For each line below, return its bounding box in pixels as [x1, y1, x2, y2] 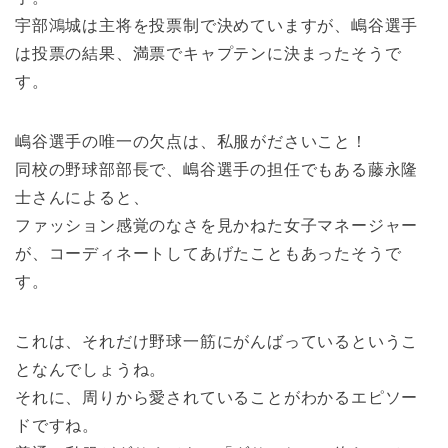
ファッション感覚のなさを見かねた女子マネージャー [15, 217, 419, 234]
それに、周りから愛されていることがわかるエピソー [15, 389, 419, 406]
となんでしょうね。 [15, 361, 167, 378]
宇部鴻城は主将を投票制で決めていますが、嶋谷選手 [15, 17, 419, 34]
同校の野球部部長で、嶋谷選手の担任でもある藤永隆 [15, 161, 419, 178]
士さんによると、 [15, 189, 150, 206]
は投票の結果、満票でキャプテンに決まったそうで [15, 45, 402, 62]
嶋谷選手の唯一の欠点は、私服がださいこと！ [15, 133, 368, 150]
